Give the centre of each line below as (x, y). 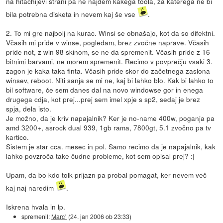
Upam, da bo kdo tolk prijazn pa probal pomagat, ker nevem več (107, 174)
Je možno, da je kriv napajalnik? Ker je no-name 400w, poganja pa (111, 118)
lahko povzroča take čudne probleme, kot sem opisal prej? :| (101, 156)
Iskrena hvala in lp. (36, 206)
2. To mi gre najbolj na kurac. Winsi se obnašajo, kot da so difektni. (111, 33)
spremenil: (37, 216)
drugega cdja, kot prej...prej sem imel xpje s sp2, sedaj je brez (103, 99)
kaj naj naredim (31, 187)
